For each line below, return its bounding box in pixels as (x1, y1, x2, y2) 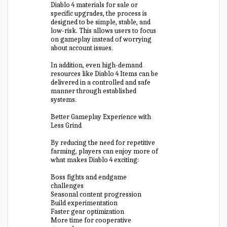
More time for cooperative (51, 216, 132, 224)
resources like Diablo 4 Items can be (51, 69, 159, 78)
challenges (51, 181, 84, 190)
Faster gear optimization (51, 207, 125, 216)
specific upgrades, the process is (51, 9, 147, 18)
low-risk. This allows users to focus (51, 26, 157, 35)
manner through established (51, 87, 137, 95)
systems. (51, 95, 77, 104)
